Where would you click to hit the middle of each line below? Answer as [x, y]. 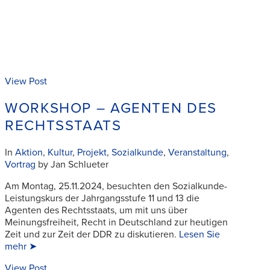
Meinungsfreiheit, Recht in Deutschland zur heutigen [116, 222]
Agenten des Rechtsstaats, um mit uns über [96, 210]
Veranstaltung [197, 152]
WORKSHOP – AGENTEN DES [111, 108]
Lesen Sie [199, 234]
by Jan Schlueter [72, 164]
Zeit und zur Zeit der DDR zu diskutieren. [92, 234]
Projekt [92, 152]
